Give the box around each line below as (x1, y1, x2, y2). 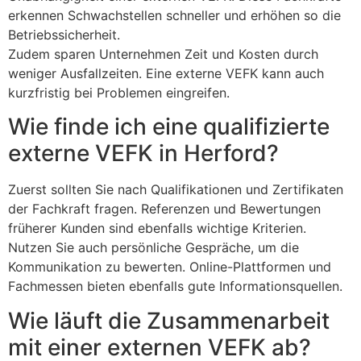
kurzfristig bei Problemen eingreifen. (8, 84, 230, 101)
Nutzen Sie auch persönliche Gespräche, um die (8, 239, 299, 256)
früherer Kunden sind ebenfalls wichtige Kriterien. (8, 220, 306, 237)
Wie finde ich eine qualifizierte (8, 113, 330, 141)
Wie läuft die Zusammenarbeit (8, 306, 330, 334)
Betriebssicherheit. (8, 26, 120, 43)
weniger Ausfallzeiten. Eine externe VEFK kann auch (8, 64, 324, 81)
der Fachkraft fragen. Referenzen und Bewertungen (8, 201, 321, 218)
